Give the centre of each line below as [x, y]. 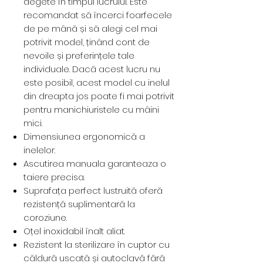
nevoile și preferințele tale [79, 56]
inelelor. [39, 150]
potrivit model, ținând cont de [87, 42]
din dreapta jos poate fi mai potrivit [99, 96]
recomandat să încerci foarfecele [98, 15]
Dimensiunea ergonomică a [84, 137]
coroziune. [45, 218]
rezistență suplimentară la [79, 204]
